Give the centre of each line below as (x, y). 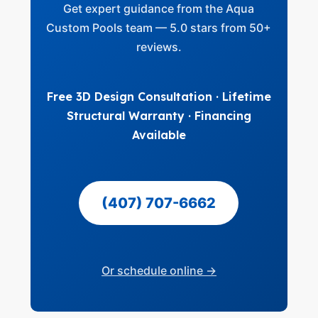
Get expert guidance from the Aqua (159, 9)
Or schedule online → (159, 270)
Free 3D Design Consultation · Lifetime (159, 97)
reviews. (159, 47)
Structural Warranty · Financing (159, 116)
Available (159, 135)
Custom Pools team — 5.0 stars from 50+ (159, 28)
